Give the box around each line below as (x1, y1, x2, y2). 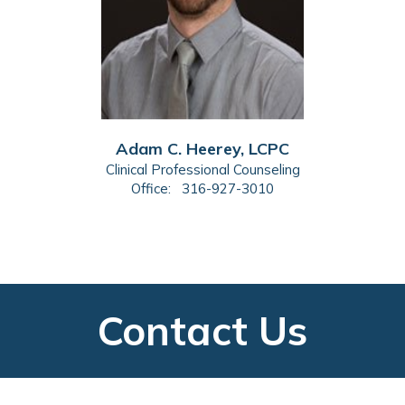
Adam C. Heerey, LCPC (116, 137, 289, 159)
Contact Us (98, 305, 307, 355)
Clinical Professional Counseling (105, 160, 300, 178)
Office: (131, 179, 174, 197)
